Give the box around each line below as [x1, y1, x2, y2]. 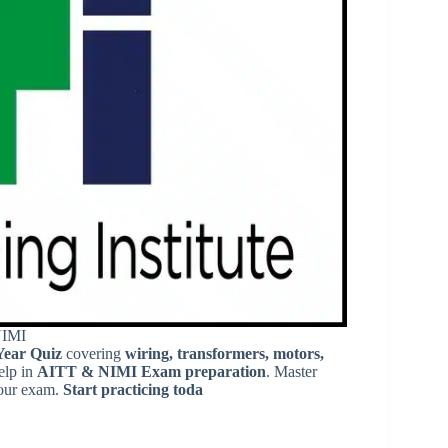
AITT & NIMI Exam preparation [37, 362, 266, 380]
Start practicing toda [63, 380, 203, 398]
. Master [266, 362, 317, 380]
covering [62, 344, 125, 362]
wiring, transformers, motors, [125, 344, 324, 362]
